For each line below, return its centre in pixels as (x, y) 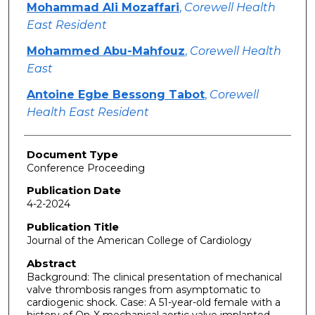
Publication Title (72, 227)
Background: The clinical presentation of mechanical (154, 277)
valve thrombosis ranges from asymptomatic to (143, 289)
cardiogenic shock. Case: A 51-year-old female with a (153, 302)
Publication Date (73, 191)
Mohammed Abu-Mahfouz (105, 51)
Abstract (51, 263)
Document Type (72, 154)
